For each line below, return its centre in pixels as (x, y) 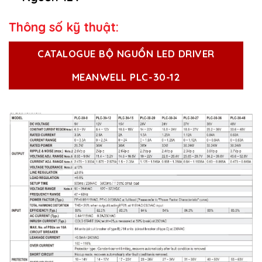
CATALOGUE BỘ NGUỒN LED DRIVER (126, 53)
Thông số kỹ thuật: (64, 27)
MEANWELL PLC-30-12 (126, 77)
